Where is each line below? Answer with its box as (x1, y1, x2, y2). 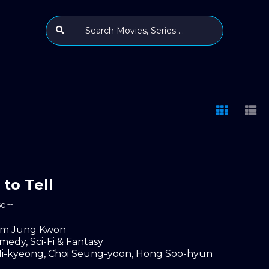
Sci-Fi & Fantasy (30, 235, 103, 247)
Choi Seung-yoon (48, 247, 131, 259)
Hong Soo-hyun (136, 247, 213, 259)
